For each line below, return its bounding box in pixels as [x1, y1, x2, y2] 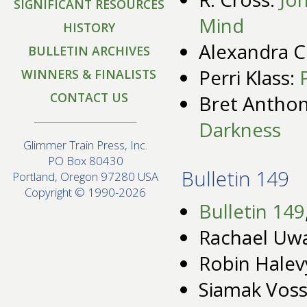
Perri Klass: [199, 64, 299, 91]
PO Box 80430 [48, 153, 123, 169]
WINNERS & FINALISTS [21, 66, 157, 82]
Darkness [199, 116, 281, 143]
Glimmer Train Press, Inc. [23, 137, 148, 153]
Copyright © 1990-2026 [25, 184, 147, 201]
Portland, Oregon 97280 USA [12, 169, 159, 185]
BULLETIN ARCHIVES [28, 42, 150, 59]
